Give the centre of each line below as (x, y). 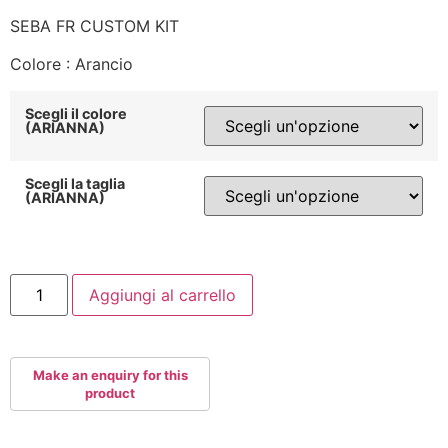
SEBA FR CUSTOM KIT (94, 25)
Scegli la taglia (75, 183)
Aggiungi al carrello (163, 294)
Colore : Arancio (71, 64)
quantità (40, 360)
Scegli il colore (76, 113)
